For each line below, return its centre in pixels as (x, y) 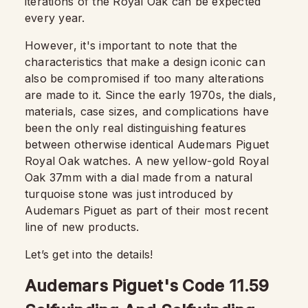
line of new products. (82, 227)
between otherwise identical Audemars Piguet (147, 144)
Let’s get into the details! (89, 254)
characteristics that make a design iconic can (145, 62)
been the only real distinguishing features (136, 128)
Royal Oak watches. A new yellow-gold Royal (147, 161)
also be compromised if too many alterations (145, 78)
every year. (55, 18)
